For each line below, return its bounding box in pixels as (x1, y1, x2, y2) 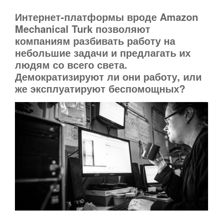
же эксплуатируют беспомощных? (15, 81, 185, 96)
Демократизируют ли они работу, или (15, 69, 202, 84)
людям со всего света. (15, 57, 127, 72)
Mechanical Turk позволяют (15, 21, 150, 36)
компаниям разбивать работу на (15, 33, 175, 48)
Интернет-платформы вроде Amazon (15, 9, 198, 24)
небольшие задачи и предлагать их (15, 45, 191, 60)
